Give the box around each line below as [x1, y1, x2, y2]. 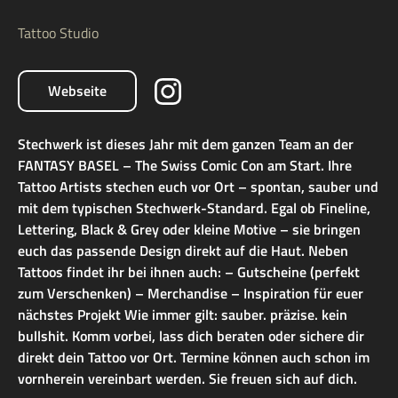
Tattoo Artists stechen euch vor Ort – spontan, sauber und [18, 176, 378, 198]
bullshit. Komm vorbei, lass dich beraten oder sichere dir [18, 325, 364, 347]
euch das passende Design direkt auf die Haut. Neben [18, 240, 348, 262]
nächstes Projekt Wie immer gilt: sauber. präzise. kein [18, 304, 347, 326]
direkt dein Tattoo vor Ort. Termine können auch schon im [18, 346, 370, 369]
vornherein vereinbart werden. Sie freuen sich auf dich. [18, 368, 357, 390]
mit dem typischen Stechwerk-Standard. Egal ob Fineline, [18, 197, 370, 219]
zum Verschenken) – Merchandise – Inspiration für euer [18, 283, 363, 305]
